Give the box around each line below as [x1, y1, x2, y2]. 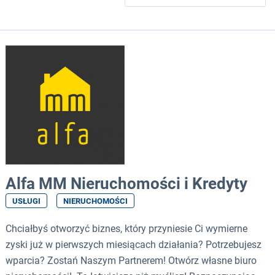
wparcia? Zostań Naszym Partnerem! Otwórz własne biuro [6, 255, 257, 267]
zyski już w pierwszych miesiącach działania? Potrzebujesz [6, 239, 261, 251]
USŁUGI [12, 196, 41, 206]
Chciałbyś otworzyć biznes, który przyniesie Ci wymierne [6, 223, 247, 235]
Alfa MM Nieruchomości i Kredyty [6, 174, 247, 193]
